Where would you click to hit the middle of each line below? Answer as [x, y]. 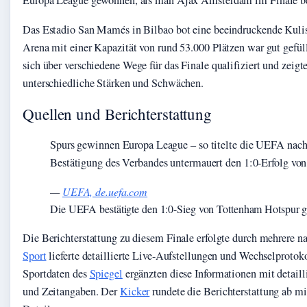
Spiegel [106, 273]
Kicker [135, 291]
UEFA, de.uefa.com [105, 192]
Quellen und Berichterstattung [118, 113]
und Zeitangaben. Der [71, 291]
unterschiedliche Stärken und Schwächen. [113, 83]
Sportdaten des [56, 273]
